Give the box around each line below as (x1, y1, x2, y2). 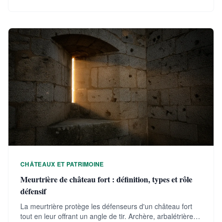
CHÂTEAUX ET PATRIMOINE (20, 159, 104, 168)
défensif (20, 185, 46, 197)
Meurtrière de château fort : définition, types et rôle (20, 173, 192, 185)
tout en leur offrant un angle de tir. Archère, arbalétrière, (20, 211, 195, 221)
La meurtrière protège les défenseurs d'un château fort (20, 201, 192, 211)
